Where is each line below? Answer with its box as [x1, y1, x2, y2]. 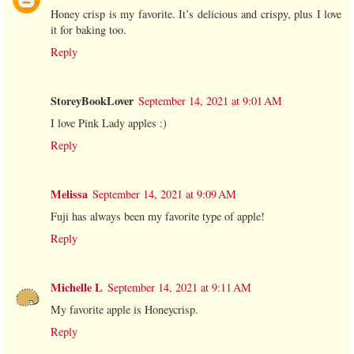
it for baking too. [51, 21, 126, 37]
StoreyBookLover [51, 92, 134, 109]
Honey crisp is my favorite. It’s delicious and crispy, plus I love [51, 6, 341, 21]
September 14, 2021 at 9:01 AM [138, 92, 282, 108]
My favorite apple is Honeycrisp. [51, 301, 198, 317]
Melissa [51, 185, 88, 202]
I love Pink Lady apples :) [51, 115, 167, 130]
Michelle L [51, 278, 103, 296]
